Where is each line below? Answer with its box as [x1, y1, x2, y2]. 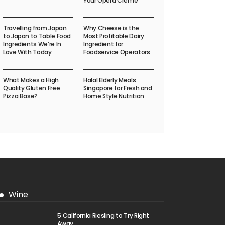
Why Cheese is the [83, 24, 139, 33]
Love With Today [3, 48, 52, 57]
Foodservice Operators [83, 48, 150, 57]
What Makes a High [3, 75, 59, 84]
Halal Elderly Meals [83, 75, 136, 84]
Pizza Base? [3, 91, 38, 100]
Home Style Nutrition [83, 91, 144, 100]
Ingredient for [83, 40, 123, 49]
